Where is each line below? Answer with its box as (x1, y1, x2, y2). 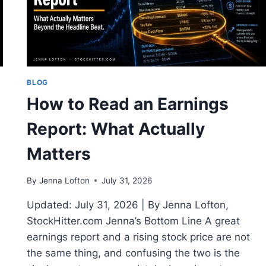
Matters (27, 144, 91, 164)
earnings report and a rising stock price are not (27, 230, 251, 243)
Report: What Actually (27, 119, 205, 140)
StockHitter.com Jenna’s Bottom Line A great (27, 214, 240, 227)
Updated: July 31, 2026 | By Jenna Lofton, (27, 198, 229, 211)
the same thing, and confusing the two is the (27, 246, 240, 259)
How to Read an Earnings (27, 94, 229, 115)
